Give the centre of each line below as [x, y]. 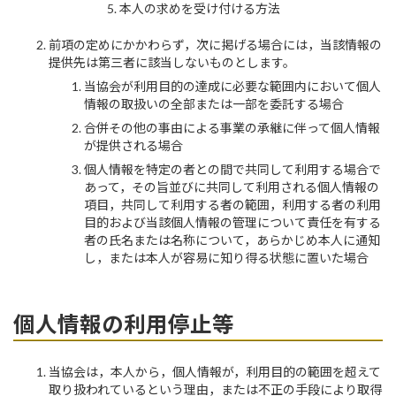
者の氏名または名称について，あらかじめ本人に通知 [232, 240]
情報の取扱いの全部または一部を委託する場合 [214, 103]
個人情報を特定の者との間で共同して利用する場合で [232, 169]
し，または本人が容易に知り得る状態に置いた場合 [226, 257]
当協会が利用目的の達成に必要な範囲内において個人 [232, 86]
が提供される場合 [133, 145]
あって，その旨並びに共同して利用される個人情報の [232, 187]
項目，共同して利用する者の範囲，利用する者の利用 [232, 204]
